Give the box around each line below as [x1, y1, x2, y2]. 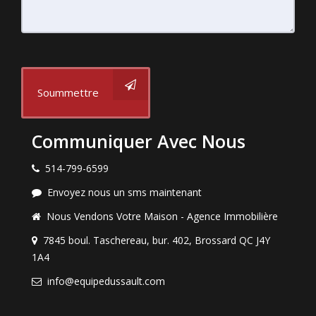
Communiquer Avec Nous [32, 129, 245, 153]
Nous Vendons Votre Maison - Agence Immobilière [47, 209, 278, 223]
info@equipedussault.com [47, 274, 165, 288]
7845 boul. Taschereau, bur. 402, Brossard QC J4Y [43, 233, 270, 247]
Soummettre [37, 85, 99, 99]
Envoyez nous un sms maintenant [47, 186, 202, 199]
